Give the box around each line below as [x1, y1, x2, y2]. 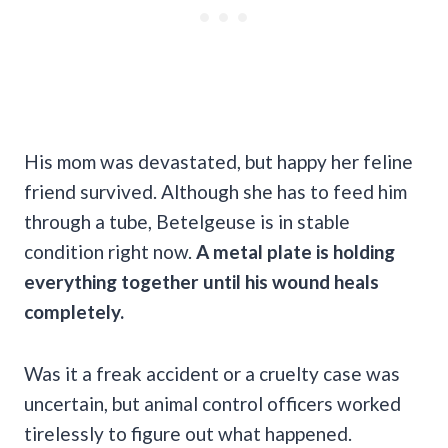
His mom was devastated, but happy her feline [24, 149, 413, 173]
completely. [24, 299, 124, 323]
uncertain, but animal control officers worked [24, 391, 401, 415]
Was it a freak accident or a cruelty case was [24, 361, 400, 385]
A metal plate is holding [196, 239, 395, 263]
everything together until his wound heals [24, 269, 379, 293]
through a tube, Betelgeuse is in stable [24, 209, 350, 233]
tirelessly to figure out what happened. [24, 421, 352, 445]
